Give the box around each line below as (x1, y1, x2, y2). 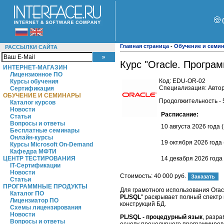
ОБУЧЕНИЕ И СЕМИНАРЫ (3, 92, 81, 99)
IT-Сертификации (10, 162, 60, 169)
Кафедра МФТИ (10, 148, 56, 155)
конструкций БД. (120, 200, 166, 207)
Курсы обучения (10, 78, 58, 85)
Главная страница (120, 43, 169, 49)
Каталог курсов (10, 99, 55, 106)
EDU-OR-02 (172, 77, 205, 84)
